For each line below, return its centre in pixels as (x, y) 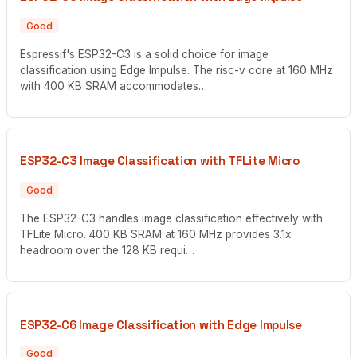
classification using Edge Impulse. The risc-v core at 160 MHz (177, 70)
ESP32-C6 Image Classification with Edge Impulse (161, 325)
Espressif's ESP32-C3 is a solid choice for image (144, 54)
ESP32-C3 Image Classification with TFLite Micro (160, 161)
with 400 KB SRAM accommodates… (114, 86)
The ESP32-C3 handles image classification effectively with (171, 218)
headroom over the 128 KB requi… (107, 250)
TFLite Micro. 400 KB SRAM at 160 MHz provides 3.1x (155, 234)
